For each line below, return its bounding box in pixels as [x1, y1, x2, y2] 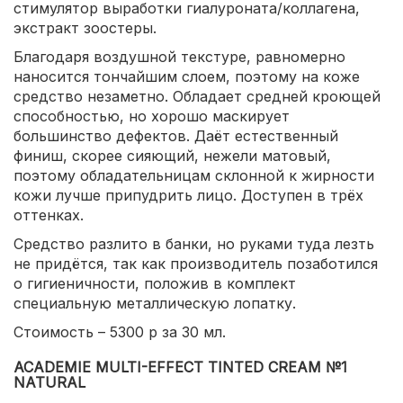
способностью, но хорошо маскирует [13, 107, 290, 126]
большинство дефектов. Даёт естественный [13, 127, 338, 146]
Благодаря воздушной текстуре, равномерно [13, 48, 345, 67]
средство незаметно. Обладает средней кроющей [13, 87, 381, 106]
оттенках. [13, 206, 84, 225]
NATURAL [13, 373, 85, 392]
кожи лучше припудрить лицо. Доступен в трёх [13, 186, 363, 205]
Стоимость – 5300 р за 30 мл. [13, 323, 226, 342]
